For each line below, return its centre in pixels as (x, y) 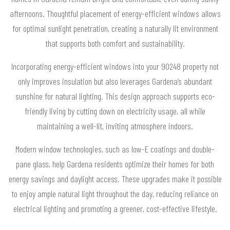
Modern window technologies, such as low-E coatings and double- (115, 149)
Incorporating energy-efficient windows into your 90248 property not (115, 66)
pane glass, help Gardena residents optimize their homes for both (115, 164)
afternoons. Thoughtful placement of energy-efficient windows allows (115, 13)
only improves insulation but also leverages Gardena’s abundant (115, 81)
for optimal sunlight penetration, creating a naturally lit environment (115, 28)
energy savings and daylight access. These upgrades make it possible (115, 178)
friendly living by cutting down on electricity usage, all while (115, 111)
